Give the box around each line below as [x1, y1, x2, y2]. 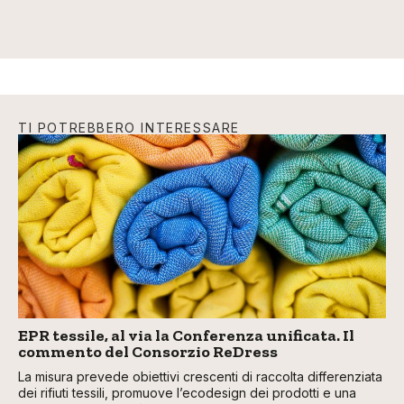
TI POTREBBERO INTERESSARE [18, 120, 240, 136]
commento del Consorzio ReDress [18, 342, 278, 363]
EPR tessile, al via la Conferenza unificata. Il [18, 326, 354, 346]
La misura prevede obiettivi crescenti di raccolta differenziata [18, 369, 382, 385]
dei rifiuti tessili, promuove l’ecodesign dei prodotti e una [18, 385, 356, 401]
